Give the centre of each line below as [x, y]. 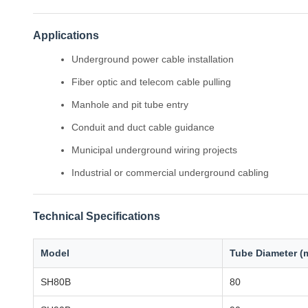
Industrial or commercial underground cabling [170, 173]
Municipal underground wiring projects [154, 150]
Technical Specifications [97, 216]
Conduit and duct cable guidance [143, 127]
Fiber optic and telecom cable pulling [151, 82]
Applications [66, 35]
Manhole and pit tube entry [130, 104]
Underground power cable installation [153, 59]
